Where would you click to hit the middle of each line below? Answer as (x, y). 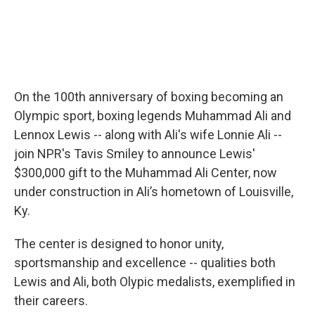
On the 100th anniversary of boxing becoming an (149, 97)
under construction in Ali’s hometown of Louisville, (154, 192)
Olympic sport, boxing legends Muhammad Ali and (153, 116)
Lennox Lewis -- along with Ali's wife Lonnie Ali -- (148, 135)
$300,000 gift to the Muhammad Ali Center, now (146, 173)
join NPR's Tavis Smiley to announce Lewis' (135, 154)
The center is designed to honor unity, (119, 244)
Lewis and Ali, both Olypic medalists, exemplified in (155, 282)
